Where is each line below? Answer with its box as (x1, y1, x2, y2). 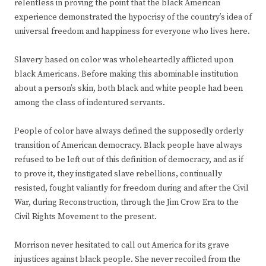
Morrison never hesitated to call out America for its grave (14, 240, 229, 251)
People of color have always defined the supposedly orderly (14, 126, 243, 137)
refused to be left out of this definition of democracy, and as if (14, 154, 243, 166)
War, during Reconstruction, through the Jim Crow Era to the (14, 197, 239, 208)
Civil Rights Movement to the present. (14, 211, 157, 223)
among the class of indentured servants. (14, 97, 165, 109)
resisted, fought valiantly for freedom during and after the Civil (14, 183, 249, 194)
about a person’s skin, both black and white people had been (14, 83, 243, 94)
